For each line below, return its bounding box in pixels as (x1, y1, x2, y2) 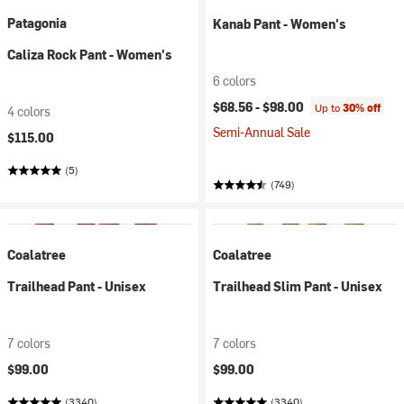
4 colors (7, 103, 50, 120)
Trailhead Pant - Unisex (7, 278, 146, 295)
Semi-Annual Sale (213, 124, 310, 141)
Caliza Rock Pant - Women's (7, 46, 172, 63)
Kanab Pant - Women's (213, 15, 346, 32)
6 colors (213, 72, 256, 89)
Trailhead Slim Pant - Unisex (213, 278, 382, 295)
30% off (343, 100, 381, 115)
